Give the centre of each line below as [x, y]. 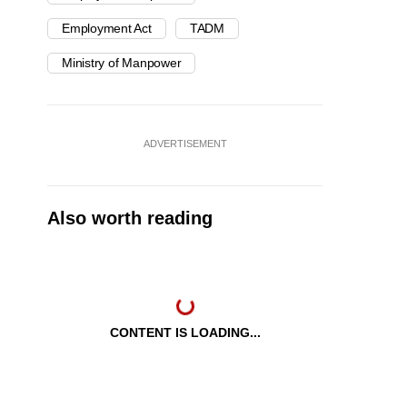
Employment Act [107, 29]
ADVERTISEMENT [185, 144]
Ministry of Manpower [122, 63]
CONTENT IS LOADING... [185, 333]
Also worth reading [130, 218]
